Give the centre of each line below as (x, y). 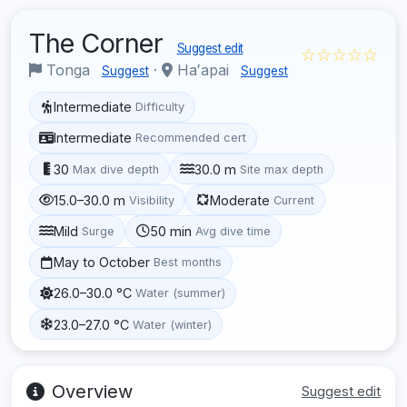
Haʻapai (203, 69)
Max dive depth (116, 169)
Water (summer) (181, 293)
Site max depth (282, 169)
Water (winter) (173, 324)
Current (294, 200)
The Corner (99, 43)
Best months (188, 263)
